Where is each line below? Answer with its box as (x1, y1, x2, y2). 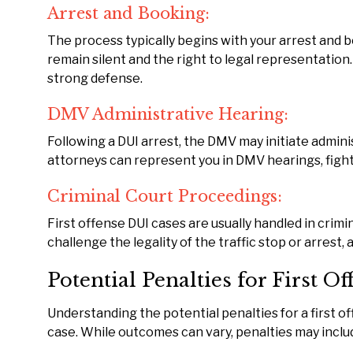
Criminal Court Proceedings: (47, 187, 282, 206)
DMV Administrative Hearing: (47, 105, 288, 124)
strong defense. (47, 71, 143, 86)
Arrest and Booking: (47, 4, 210, 23)
